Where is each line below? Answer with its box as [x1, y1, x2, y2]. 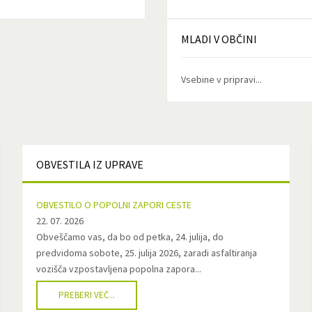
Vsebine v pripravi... [181, 73, 262, 86]
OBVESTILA [36, 157, 91, 171]
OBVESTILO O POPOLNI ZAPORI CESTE [36, 198, 192, 211]
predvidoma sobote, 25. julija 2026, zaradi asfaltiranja [36, 247, 257, 259]
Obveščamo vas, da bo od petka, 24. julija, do [36, 231, 224, 243]
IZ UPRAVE [90, 157, 143, 171]
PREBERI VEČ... [58, 289, 115, 301]
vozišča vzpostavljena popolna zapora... [36, 263, 201, 275]
